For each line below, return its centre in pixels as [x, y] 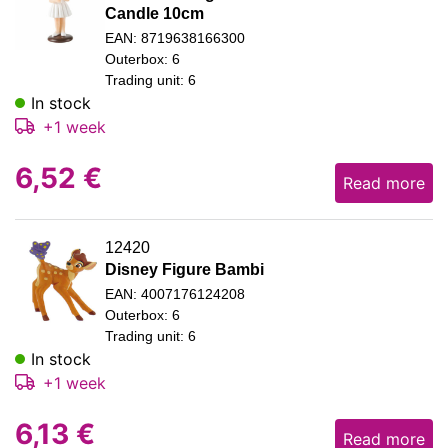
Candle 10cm [154, 13]
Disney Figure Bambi [184, 269]
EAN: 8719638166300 [175, 37]
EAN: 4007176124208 [175, 293]
